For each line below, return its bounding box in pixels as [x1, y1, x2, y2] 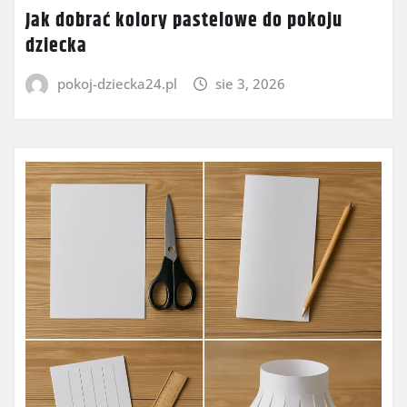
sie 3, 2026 [215, 74, 286, 94]
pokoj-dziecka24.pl [56, 74, 177, 94]
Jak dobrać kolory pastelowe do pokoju [25, 5, 342, 37]
